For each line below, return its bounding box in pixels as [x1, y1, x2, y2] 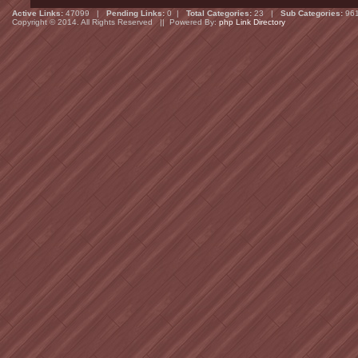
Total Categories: [186, 9, 252, 18]
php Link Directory [219, 18, 285, 26]
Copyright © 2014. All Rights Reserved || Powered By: [12, 18, 219, 26]
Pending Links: [106, 9, 165, 18]
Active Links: [12, 9, 63, 18]
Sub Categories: [280, 9, 343, 18]
